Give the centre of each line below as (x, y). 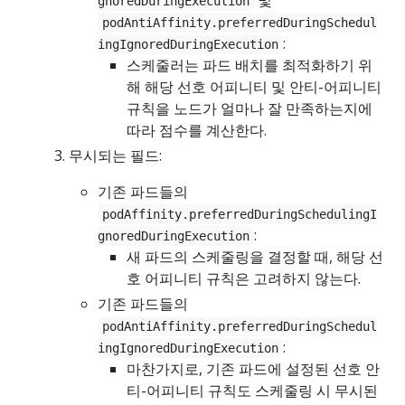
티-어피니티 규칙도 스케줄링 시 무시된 (252, 391)
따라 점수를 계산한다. (197, 131)
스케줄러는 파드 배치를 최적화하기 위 (250, 66)
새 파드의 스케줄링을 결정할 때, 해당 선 (255, 257)
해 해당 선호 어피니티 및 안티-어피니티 (254, 87)
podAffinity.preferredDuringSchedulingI (240, 215)
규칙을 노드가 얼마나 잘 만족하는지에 (250, 109)
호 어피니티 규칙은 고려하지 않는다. (244, 279)
